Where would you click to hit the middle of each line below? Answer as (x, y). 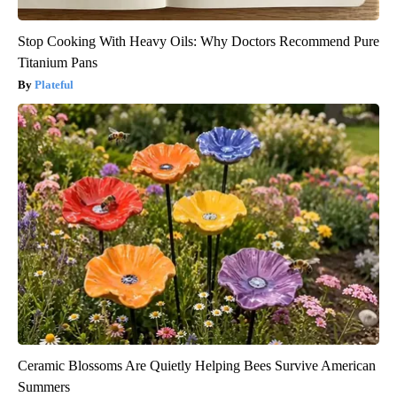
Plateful (54, 84)
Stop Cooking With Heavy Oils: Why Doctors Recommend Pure (198, 41)
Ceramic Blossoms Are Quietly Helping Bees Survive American (197, 365)
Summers (44, 386)
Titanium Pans (58, 62)
